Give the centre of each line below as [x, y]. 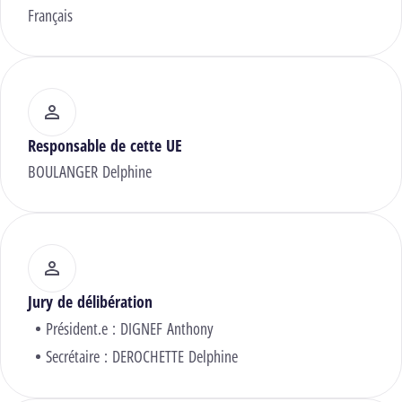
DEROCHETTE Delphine [175, 357]
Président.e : [83, 329]
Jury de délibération [90, 302]
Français [50, 16]
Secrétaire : [79, 357]
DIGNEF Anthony [167, 329]
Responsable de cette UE [105, 146]
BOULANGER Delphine [90, 172]
